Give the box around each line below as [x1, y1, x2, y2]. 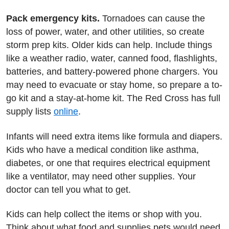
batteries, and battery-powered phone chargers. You [6, 66, 218, 77]
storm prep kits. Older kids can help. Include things [6, 40, 212, 50]
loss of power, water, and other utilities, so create [6, 27, 204, 37]
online [54, 106, 78, 117]
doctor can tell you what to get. [6, 184, 131, 195]
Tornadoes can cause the [100, 13, 205, 24]
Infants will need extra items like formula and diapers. [6, 131, 222, 142]
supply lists [6, 106, 54, 117]
